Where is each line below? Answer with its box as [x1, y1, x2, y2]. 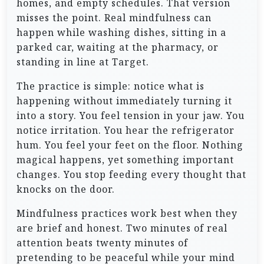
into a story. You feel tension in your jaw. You [16, 108, 245, 122]
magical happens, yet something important [16, 153, 234, 166]
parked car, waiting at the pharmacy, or [16, 40, 219, 54]
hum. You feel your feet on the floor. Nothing [16, 138, 243, 151]
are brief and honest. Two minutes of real [16, 221, 227, 235]
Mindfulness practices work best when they [16, 206, 237, 220]
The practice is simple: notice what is [16, 79, 204, 93]
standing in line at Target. [16, 55, 149, 68]
